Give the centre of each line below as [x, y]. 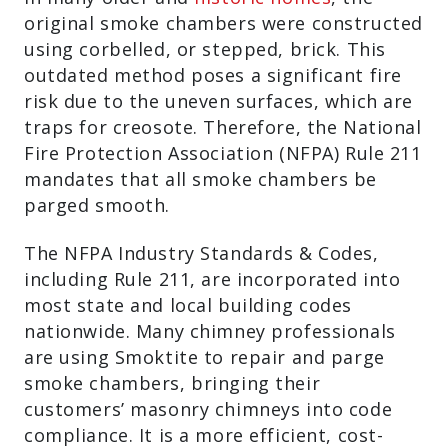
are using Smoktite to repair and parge [204, 357]
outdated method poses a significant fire [213, 75]
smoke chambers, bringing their [172, 383]
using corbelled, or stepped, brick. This [205, 49]
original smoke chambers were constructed [223, 23]
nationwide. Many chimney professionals [210, 331]
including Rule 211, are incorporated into [212, 279]
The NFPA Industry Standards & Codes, [201, 253]
